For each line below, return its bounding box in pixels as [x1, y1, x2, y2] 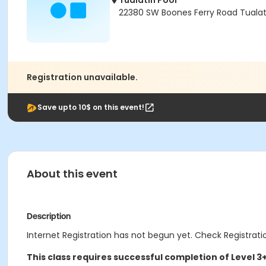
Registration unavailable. [27, 71, 138, 83]
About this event [27, 166, 118, 181]
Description [27, 211, 71, 221]
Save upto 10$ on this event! [37, 102, 144, 112]
